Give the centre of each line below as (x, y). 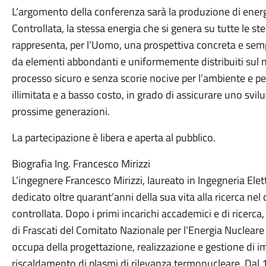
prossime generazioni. (61, 111)
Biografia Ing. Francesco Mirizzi (81, 164)
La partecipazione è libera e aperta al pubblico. (113, 137)
